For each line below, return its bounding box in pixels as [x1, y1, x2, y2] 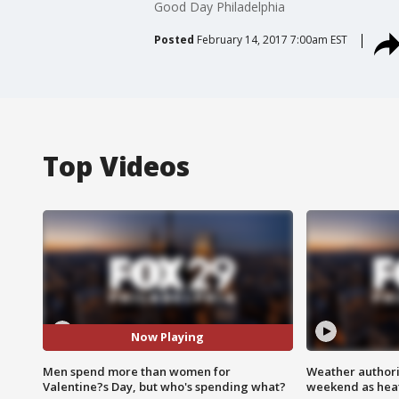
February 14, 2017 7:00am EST [196, 31, 347, 47]
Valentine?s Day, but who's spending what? [43, 378, 286, 395]
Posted [153, 31, 194, 47]
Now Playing [131, 329, 205, 346]
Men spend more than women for [43, 362, 231, 379]
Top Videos [43, 147, 190, 184]
